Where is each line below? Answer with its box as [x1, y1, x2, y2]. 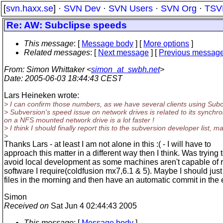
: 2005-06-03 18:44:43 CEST [21, 74, 122, 83]
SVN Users [109, 3, 153, 13]
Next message [98, 48, 149, 57]
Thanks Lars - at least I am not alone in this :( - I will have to [4, 140, 211, 148]
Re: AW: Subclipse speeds [6, 20, 127, 30]
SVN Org [161, 3, 197, 13]
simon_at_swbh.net [91, 65, 160, 74]
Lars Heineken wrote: [4, 91, 79, 100]
